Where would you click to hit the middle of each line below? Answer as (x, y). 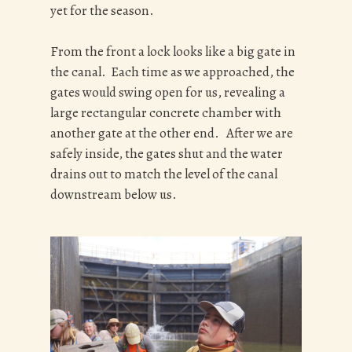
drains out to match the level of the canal (164, 174)
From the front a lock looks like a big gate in (173, 51)
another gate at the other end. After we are (172, 133)
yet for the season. (104, 11)
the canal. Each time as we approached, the (172, 71)
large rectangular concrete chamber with (166, 112)
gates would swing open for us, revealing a (168, 92)
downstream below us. (114, 194)
